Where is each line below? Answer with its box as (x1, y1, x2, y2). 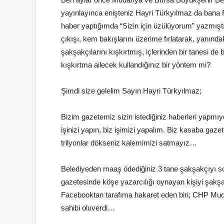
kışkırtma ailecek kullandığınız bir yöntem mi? (61, 60, 210, 69)
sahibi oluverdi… (61, 203, 115, 212)
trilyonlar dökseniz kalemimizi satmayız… (61, 138, 197, 147)
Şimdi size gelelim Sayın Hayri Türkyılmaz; (61, 86, 201, 95)
